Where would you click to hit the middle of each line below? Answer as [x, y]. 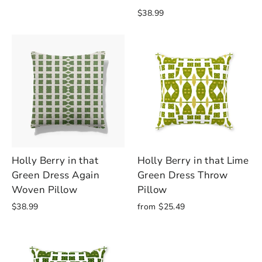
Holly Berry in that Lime [193, 160]
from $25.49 [161, 206]
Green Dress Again [56, 175]
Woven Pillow [45, 189]
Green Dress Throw [183, 175]
